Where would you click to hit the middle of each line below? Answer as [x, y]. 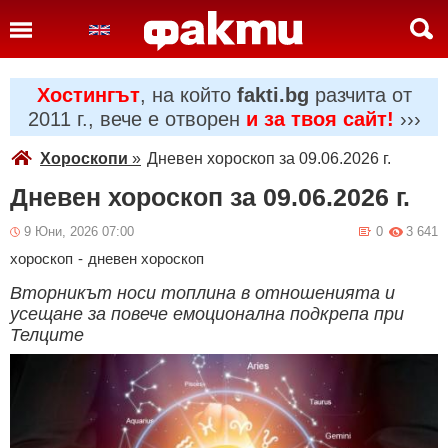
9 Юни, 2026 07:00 [79, 231]
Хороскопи [84, 158]
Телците [47, 335]
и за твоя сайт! [319, 119]
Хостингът [88, 95]
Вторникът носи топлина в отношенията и [202, 293]
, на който [188, 95]
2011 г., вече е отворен [136, 119]
